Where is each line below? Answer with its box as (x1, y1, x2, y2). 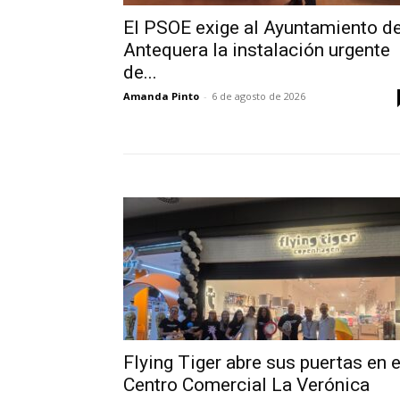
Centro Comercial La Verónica (123, 374, 370, 396)
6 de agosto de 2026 (212, 89, 305, 104)
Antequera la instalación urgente (123, 39, 390, 62)
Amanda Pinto (123, 89, 199, 104)
